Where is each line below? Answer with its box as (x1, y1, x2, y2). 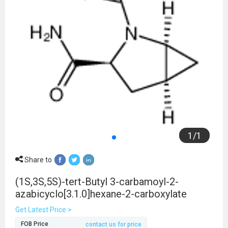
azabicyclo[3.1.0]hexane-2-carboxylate (15, 188, 187, 201)
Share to (23, 156, 52, 164)
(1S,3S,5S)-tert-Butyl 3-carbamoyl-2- (15, 176, 179, 188)
